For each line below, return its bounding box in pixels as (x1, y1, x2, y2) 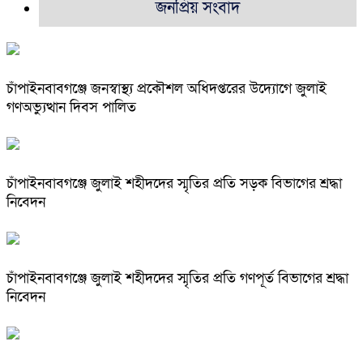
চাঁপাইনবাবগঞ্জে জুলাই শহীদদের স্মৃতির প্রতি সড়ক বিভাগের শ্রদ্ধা (6, 174, 342, 194)
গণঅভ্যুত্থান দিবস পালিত (6, 98, 136, 117)
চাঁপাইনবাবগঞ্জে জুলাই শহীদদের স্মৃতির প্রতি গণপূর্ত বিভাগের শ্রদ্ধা (6, 268, 348, 288)
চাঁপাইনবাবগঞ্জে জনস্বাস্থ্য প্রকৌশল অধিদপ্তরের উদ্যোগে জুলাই (6, 79, 327, 99)
